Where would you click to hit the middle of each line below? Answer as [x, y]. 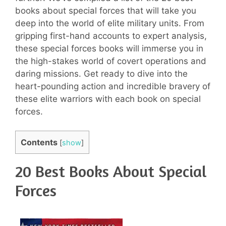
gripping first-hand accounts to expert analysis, [111, 36]
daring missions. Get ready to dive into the [101, 73]
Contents [39, 142]
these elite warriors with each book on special [108, 99]
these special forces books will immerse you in [109, 48]
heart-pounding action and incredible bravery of [113, 86]
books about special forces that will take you [106, 10]
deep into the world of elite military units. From [110, 23]
